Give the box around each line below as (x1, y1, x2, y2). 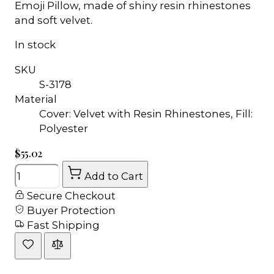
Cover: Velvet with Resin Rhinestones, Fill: (39, 107, 253, 120)
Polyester (39, 122, 88, 135)
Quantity (14, 161, 59, 174)
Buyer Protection (24, 204, 116, 217)
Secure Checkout (24, 190, 116, 202)
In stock (15, 39, 56, 51)
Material (15, 92, 57, 105)
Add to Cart (84, 170, 143, 183)
